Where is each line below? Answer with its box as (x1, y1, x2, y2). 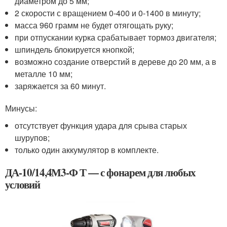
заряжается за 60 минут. (15, 80, 106, 92)
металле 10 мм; (15, 68, 73, 80)
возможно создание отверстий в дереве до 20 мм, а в (15, 56, 217, 68)
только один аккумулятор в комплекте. (15, 144, 159, 156)
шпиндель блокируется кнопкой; (15, 44, 135, 56)
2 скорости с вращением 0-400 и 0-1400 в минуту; (15, 7, 201, 19)
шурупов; (15, 132, 50, 144)
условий (5, 177, 40, 193)
